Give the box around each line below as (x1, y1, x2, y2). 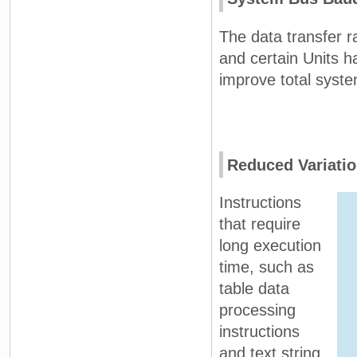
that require (219, 215, 300, 233)
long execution (219, 237, 321, 255)
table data (219, 280, 289, 298)
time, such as (219, 258, 314, 277)
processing (219, 301, 296, 320)
